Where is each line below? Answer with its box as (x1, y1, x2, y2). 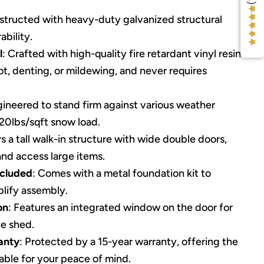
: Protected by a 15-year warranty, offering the (19, 235, 238, 249)
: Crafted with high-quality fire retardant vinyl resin (2, 47, 241, 61)
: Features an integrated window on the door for (8, 201, 233, 214)
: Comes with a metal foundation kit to (32, 167, 211, 180)
